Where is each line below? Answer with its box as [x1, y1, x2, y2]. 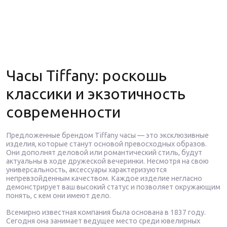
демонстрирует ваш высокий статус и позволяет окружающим [6, 183, 220, 191]
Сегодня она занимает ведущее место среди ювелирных [6, 217, 200, 225]
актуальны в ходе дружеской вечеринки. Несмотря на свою [6, 157, 209, 165]
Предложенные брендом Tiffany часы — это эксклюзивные [6, 131, 209, 139]
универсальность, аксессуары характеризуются [6, 166, 167, 174]
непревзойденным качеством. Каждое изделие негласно [6, 174, 202, 182]
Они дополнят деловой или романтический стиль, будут [6, 148, 202, 157]
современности [6, 103, 121, 121]
